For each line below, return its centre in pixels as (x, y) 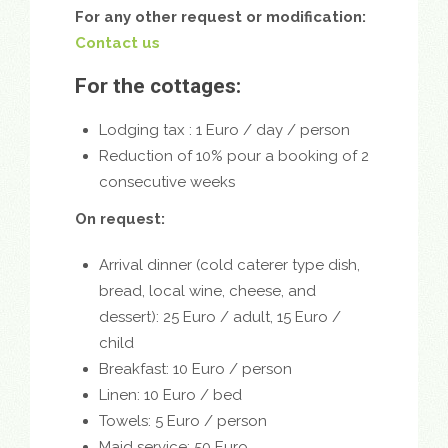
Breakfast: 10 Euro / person (195, 368)
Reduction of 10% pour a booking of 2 (234, 156)
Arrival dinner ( (149, 264)
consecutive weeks (167, 182)
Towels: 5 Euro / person (183, 420)
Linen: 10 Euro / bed (170, 394)
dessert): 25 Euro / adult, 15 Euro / (220, 316)
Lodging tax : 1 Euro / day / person (224, 130)
